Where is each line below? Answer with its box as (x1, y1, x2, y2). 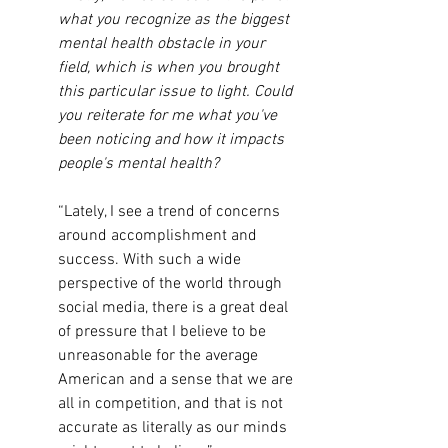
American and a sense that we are (58, 370, 297, 390)
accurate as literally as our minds (58, 418, 291, 438)
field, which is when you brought (58, 58, 283, 78)
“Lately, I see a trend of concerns (58, 202, 284, 222)
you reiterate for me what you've (58, 106, 281, 126)
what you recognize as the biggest (58, 10, 293, 30)
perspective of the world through (58, 274, 286, 294)
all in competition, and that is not (58, 394, 287, 414)
